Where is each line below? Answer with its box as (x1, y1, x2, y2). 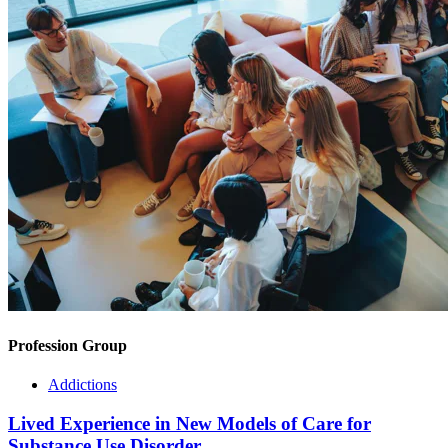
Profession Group (8, 336, 127, 354)
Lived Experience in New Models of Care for (8, 412, 371, 434)
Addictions (48, 375, 117, 393)
